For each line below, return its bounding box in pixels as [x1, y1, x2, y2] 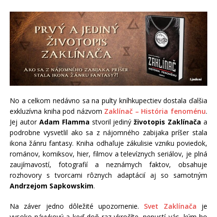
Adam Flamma [39, 117, 90, 127]
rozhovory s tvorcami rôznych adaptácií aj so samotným [10, 170, 207, 180]
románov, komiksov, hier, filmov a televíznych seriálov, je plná [10, 149, 207, 159]
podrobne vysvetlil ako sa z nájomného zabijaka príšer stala [10, 128, 207, 138]
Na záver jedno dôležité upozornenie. [10, 201, 144, 211]
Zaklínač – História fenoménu [104, 107, 206, 116]
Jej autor [10, 117, 39, 127]
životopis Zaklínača [134, 117, 201, 127]
